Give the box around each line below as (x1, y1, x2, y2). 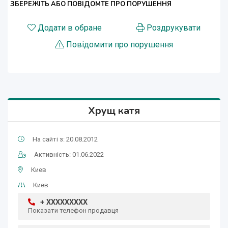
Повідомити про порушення (66, 40, 173, 50)
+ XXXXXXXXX (40, 198, 88, 207)
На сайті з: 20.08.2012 (33, 135, 98, 144)
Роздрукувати (147, 23, 201, 33)
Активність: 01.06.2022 (34, 151, 104, 159)
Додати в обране (38, 23, 102, 33)
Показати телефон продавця (28, 207, 119, 215)
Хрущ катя (88, 104, 140, 118)
